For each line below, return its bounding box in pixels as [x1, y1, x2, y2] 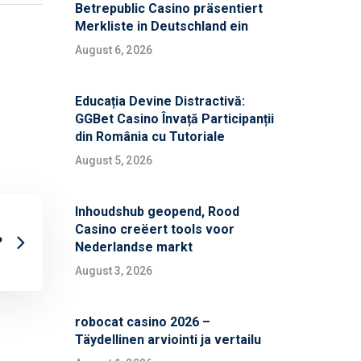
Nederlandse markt [74, 239, 193, 255]
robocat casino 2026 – [74, 314, 210, 330]
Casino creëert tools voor [74, 222, 234, 238]
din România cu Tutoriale [74, 129, 225, 145]
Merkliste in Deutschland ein [74, 19, 248, 35]
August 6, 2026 [74, 44, 152, 57]
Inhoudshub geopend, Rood [74, 204, 239, 220]
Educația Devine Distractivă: [74, 93, 245, 110]
